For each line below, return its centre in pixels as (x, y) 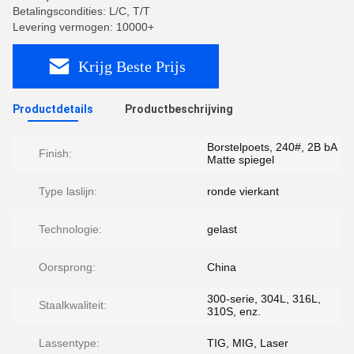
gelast (222, 229)
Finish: (55, 153)
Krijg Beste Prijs (132, 66)
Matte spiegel (241, 160)
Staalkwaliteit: (73, 305)
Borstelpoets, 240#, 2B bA (272, 147)
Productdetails (53, 109)
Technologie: (70, 229)
